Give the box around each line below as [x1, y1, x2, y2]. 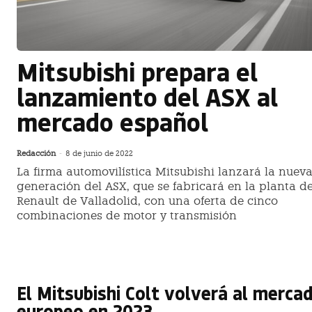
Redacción [17, 149, 56, 159]
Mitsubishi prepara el [17, 55, 258, 88]
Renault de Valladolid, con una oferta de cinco [17, 194, 278, 208]
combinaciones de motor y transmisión [17, 209, 237, 223]
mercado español [17, 105, 208, 139]
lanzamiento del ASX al [17, 80, 278, 114]
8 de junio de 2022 [65, 149, 133, 159]
